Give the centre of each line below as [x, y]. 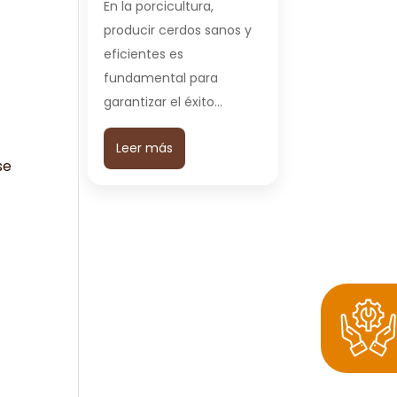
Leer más [145, 148]
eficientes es [144, 54]
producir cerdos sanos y [178, 30]
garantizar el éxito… [163, 102]
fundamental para [161, 78]
